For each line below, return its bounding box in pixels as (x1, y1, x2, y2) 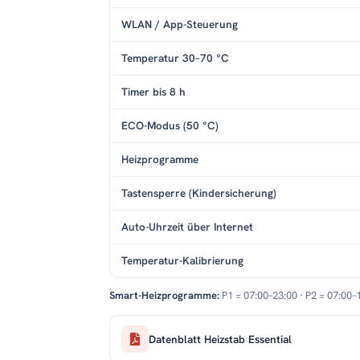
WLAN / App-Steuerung (121, 17, 238, 32)
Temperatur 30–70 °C (121, 51, 229, 66)
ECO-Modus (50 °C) (121, 118, 219, 133)
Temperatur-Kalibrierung (121, 253, 243, 268)
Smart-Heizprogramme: (109, 288, 219, 303)
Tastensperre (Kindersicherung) (121, 186, 276, 201)
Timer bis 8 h (121, 84, 186, 100)
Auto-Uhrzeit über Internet (121, 219, 253, 235)
